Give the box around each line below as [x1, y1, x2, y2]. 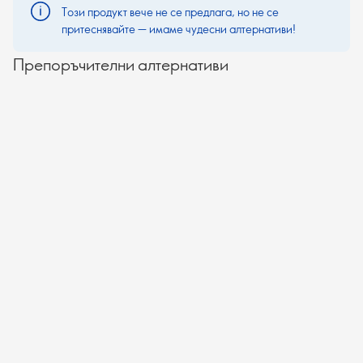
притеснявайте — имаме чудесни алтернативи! [62, 21, 296, 36]
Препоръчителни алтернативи [13, 53, 228, 75]
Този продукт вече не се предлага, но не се [62, 4, 279, 19]
